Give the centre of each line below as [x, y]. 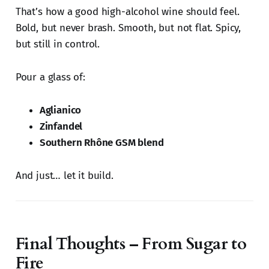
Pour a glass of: [50, 77]
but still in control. [58, 44]
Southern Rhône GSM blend [101, 143]
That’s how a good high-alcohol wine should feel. [127, 12]
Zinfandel [61, 127]
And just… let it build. [64, 176]
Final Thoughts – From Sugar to [131, 244]
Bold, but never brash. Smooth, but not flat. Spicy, [128, 28]
